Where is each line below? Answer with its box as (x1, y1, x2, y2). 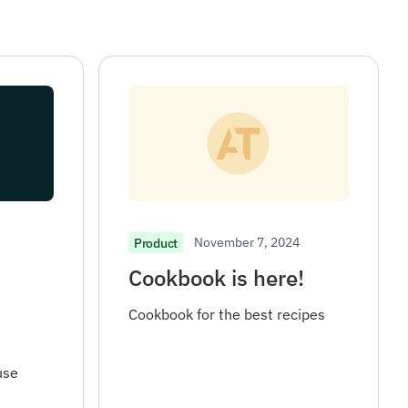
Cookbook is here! (128, 263, 304, 293)
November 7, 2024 (193, 233, 300, 251)
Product (134, 234, 178, 251)
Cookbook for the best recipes (128, 305, 325, 324)
